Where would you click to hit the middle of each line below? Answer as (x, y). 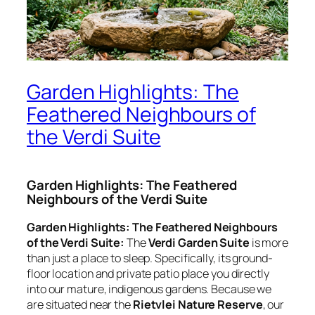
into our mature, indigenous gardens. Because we (149, 289)
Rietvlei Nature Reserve (198, 304)
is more (269, 242)
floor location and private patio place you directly (148, 273)
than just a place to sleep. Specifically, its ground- (150, 258)
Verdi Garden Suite (199, 242)
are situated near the (80, 304)
